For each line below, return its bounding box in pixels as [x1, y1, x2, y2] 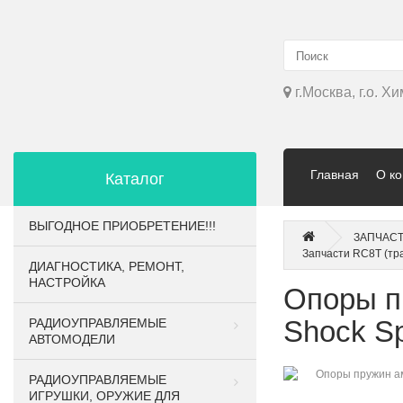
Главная [310, 167, 359, 182]
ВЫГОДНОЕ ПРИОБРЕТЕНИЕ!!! [29, 219, 216, 233]
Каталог [105, 170, 165, 188]
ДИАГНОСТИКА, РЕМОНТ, [29, 259, 184, 273]
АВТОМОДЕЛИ [29, 332, 115, 346]
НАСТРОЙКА [29, 275, 105, 290]
